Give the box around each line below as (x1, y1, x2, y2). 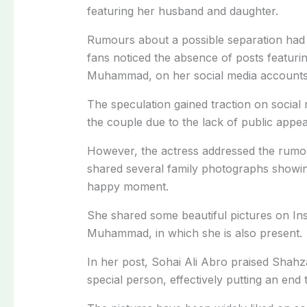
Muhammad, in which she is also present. (86, 225, 302, 240)
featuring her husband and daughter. (86, 3, 278, 18)
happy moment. (86, 179, 169, 193)
